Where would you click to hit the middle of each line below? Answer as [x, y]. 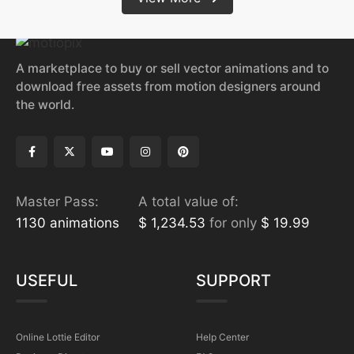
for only [233, 222]
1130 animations [68, 222]
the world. [45, 104]
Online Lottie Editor [58, 337]
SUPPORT [233, 280]
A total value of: [188, 201]
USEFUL [47, 280]
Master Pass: [57, 201]
